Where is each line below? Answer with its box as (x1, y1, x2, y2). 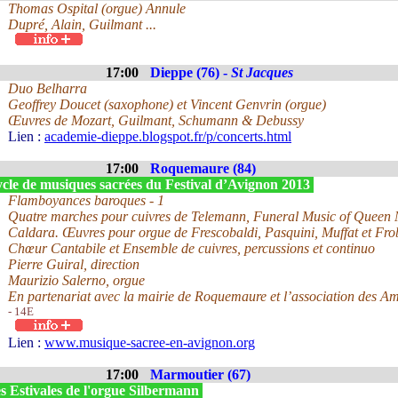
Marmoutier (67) (150, 367, 251, 382)
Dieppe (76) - (150, 65, 231, 80)
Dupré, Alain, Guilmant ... (8, 17, 156, 32)
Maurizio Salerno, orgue (8, 273, 145, 288)
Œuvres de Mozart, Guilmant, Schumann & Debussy (8, 113, 304, 128)
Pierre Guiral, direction (8, 257, 139, 272)
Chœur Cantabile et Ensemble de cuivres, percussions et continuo (8, 241, 375, 256)
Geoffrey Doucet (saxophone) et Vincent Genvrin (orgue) (8, 97, 326, 112)
